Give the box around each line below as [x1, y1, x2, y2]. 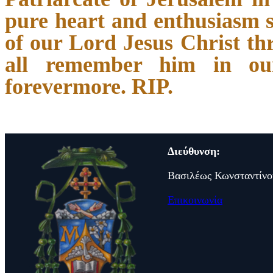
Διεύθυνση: [168, 145, 220, 158]
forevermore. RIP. [5, 74, 173, 99]
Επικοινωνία [168, 194, 222, 207]
